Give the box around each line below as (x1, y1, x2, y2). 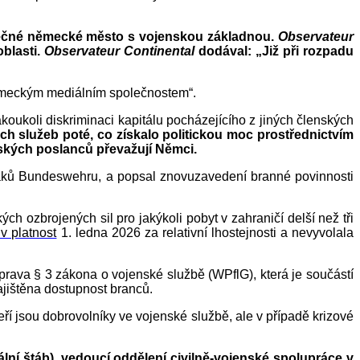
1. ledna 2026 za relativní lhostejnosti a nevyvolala (56, 226, 354, 240)
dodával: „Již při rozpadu (194, 44, 354, 59)
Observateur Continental (44, 44, 195, 59)
